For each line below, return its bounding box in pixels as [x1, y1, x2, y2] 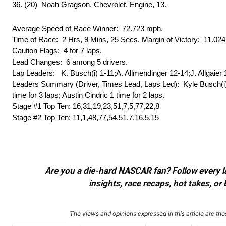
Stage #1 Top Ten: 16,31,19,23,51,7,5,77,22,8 [12, 102, 159, 111]
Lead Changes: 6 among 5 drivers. [12, 58, 128, 67]
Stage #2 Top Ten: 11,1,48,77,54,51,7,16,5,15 [12, 113, 159, 122]
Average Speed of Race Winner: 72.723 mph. [12, 24, 163, 33]
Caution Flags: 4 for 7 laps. [12, 46, 102, 55]
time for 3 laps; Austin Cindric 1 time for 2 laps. [12, 91, 164, 100]
